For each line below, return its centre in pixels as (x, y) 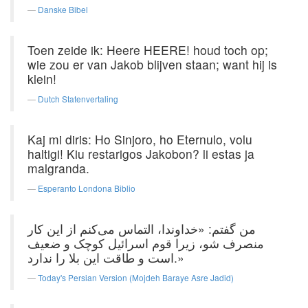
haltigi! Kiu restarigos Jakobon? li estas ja (141, 154)
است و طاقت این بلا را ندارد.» (179, 257)
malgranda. (58, 168)
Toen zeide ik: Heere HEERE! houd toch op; (148, 50)
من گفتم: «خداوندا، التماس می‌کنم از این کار (142, 229)
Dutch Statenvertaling (78, 99)
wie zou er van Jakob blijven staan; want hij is (152, 64)
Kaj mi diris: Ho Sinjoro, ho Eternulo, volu (140, 139)
